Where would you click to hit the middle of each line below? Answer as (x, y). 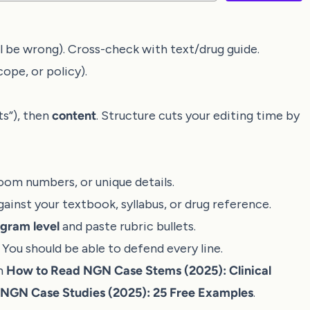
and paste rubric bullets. (128, 226)
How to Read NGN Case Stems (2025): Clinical (139, 271)
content (74, 116)
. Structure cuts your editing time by (198, 116)
